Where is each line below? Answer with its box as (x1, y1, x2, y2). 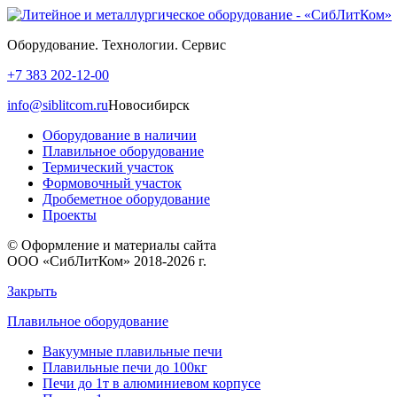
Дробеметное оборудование (43, 191, 210, 206)
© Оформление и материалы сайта (7, 237, 216, 253)
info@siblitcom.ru (7, 97, 108, 113)
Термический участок (43, 160, 174, 175)
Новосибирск (108, 97, 190, 113)
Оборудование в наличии (43, 128, 197, 143)
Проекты (43, 207, 97, 222)
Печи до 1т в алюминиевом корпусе (43, 376, 261, 391)
